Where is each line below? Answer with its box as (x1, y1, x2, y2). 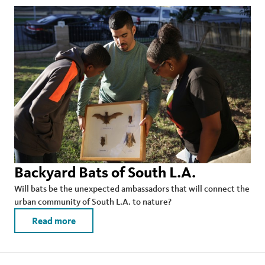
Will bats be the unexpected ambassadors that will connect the (14, 183, 250, 195)
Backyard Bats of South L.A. (14, 163, 196, 182)
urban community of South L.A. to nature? (14, 196, 172, 208)
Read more (32, 215, 76, 227)
